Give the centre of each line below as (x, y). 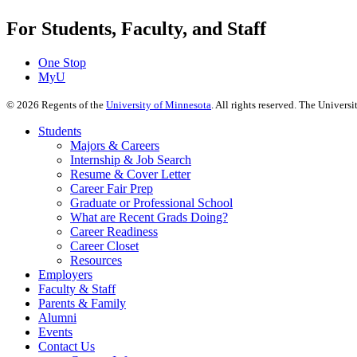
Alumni (57, 317)
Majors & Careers (115, 145)
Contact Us (67, 346)
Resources (96, 260)
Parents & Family (82, 303)
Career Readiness (114, 231)
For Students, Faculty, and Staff (136, 28)
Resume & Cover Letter (130, 174)
